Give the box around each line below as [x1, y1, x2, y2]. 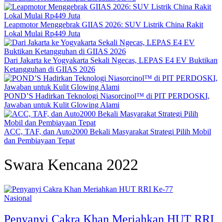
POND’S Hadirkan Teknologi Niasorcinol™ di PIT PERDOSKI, [4, 92, 210, 100]
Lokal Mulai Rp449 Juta [4, 29, 80, 38]
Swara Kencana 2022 [4, 156, 138, 174]
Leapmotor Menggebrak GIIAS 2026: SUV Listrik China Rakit [4, 20, 203, 29]
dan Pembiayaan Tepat [4, 136, 75, 145]
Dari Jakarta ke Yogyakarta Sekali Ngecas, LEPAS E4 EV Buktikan [4, 56, 218, 64]
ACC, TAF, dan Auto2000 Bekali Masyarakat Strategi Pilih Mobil [4, 127, 211, 136]
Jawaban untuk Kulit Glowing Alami [4, 101, 119, 109]
